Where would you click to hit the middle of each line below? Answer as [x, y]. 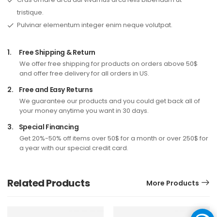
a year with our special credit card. [74, 148]
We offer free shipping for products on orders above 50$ [108, 63]
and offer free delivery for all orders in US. [84, 73]
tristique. [30, 12]
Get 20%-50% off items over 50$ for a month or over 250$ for [114, 138]
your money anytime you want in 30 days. [84, 110]
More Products [173, 183]
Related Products [48, 183]
